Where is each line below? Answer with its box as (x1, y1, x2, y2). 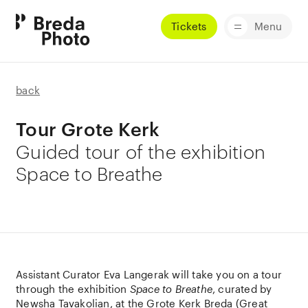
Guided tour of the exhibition (16, 139, 266, 163)
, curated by (212, 283, 272, 295)
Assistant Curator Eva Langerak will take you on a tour (16, 268, 283, 280)
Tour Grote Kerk (16, 118, 160, 140)
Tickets (171, 20, 207, 32)
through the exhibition (16, 283, 130, 295)
